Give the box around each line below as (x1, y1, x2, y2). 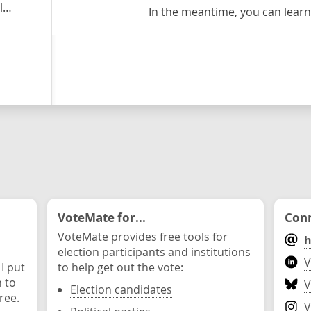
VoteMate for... (58, 209, 146, 226)
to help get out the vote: (58, 260, 183, 275)
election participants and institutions (58, 244, 251, 260)
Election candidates (70, 282, 172, 297)
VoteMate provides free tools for (58, 229, 228, 244)
